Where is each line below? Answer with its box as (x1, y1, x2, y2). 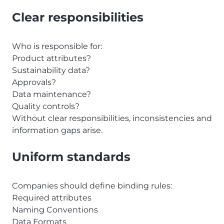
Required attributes (12, 193, 91, 203)
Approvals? (12, 77, 56, 87)
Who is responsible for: (12, 41, 102, 51)
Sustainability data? (12, 65, 90, 75)
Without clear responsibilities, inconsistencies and (12, 113, 212, 123)
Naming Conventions (12, 205, 98, 215)
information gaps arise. (12, 125, 102, 135)
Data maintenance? (12, 89, 91, 99)
